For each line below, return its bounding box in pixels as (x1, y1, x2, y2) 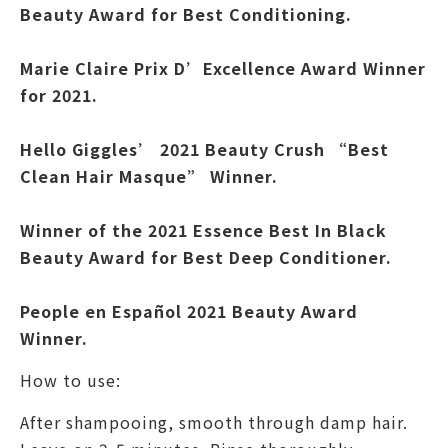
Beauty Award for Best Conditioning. (20, 2, 352, 26)
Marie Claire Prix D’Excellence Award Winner (20, 56, 426, 80)
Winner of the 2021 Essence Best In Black (20, 218, 387, 242)
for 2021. (20, 83, 98, 107)
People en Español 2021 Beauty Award (20, 299, 358, 323)
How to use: (20, 368, 121, 392)
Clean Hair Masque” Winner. (20, 164, 278, 188)
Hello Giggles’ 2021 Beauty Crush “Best (20, 137, 389, 161)
